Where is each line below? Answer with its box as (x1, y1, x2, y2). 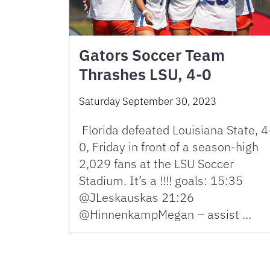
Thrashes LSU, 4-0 (79, 64, 212, 85)
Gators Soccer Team (79, 45, 225, 66)
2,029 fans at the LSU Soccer (79, 155, 234, 172)
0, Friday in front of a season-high (79, 139, 259, 155)
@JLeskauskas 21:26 (79, 189, 194, 206)
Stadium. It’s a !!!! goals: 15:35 (79, 172, 243, 189)
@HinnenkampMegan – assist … (79, 206, 251, 223)
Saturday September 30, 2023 (79, 95, 216, 108)
